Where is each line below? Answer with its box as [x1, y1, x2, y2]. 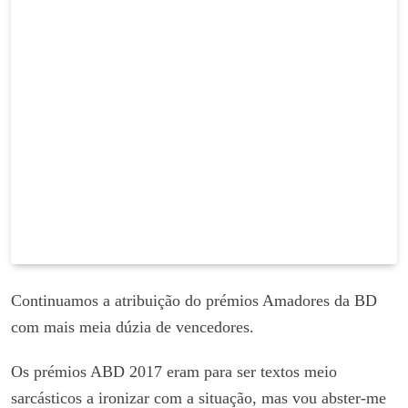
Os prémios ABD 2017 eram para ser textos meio [11, 362, 337, 381]
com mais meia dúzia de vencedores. [11, 317, 254, 336]
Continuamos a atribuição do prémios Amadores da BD [11, 291, 377, 310]
